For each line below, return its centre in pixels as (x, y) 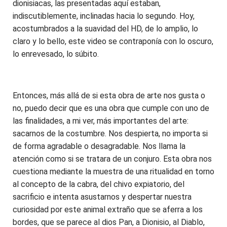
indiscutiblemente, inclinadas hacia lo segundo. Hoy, (104, 16)
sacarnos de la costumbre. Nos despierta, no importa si (110, 133)
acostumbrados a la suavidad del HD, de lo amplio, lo (105, 28)
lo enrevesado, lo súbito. (57, 54)
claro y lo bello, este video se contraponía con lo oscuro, (113, 41)
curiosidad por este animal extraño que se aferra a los (108, 209)
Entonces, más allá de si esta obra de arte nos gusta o (109, 95)
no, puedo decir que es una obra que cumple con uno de (111, 108)
